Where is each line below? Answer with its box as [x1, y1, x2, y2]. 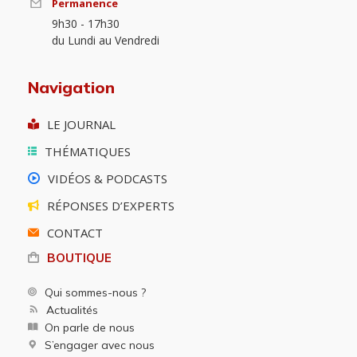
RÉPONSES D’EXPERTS [47, 197, 175, 214]
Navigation [28, 76, 115, 97]
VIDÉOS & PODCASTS [48, 170, 167, 186]
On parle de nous [45, 320, 135, 335]
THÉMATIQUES [45, 143, 131, 159]
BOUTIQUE [47, 249, 112, 265]
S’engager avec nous [45, 337, 155, 352]
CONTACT [47, 224, 103, 241]
